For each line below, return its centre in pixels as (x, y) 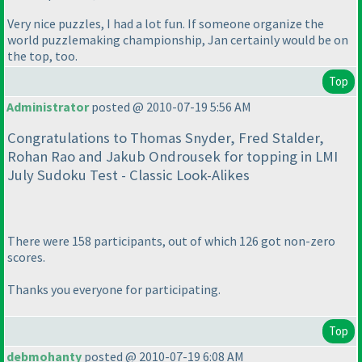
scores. (26, 257)
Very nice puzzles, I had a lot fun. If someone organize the (166, 24)
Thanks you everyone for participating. (114, 290)
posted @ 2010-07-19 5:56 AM (170, 107)
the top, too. (42, 56)
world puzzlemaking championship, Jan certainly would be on (178, 40)
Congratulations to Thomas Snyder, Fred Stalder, (166, 138)
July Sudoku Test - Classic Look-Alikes (128, 175)
